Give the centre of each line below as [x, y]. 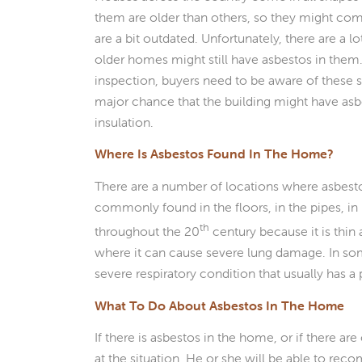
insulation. [124, 122]
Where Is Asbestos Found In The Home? [215, 154]
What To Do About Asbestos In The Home [220, 305]
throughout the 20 [147, 232]
